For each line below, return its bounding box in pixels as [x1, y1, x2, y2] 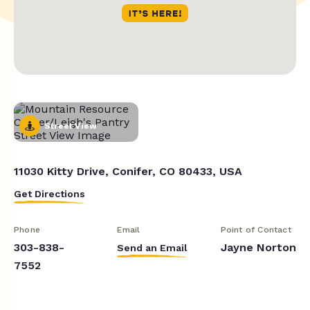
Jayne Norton [220, 240, 296, 254]
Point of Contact [220, 224, 291, 235]
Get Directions [14, 188, 85, 199]
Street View [44, 120, 98, 131]
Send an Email [117, 241, 188, 253]
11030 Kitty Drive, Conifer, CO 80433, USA [14, 164, 242, 178]
